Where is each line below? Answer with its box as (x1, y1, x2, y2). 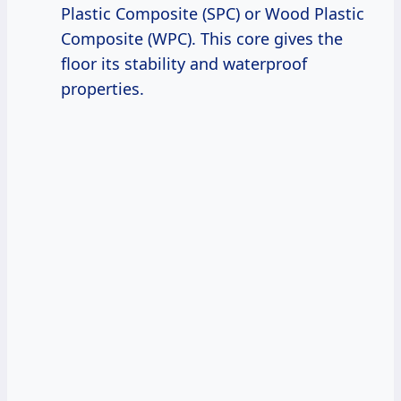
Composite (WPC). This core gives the (61, 28, 343, 50)
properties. (61, 78, 144, 100)
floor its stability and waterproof (61, 53, 307, 75)
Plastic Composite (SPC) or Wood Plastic (61, 3, 364, 25)
